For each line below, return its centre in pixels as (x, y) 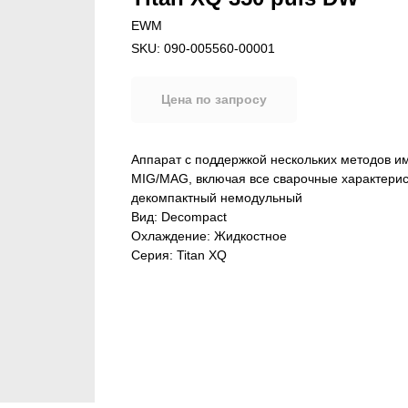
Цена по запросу (214, 100)
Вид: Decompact (179, 216)
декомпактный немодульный (217, 197)
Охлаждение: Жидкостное (209, 235)
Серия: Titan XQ (179, 255)
